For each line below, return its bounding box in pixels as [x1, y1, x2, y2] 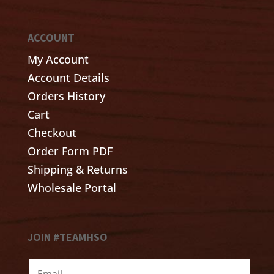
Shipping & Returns [27, 162, 128, 177]
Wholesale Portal [27, 180, 116, 196]
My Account [27, 52, 89, 67]
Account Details [27, 70, 109, 86]
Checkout [27, 125, 76, 141]
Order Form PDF [27, 144, 113, 159]
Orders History [27, 89, 105, 104]
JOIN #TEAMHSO [27, 230, 108, 245]
